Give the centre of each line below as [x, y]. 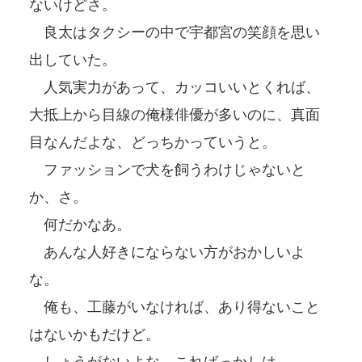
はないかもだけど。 [95, 334]
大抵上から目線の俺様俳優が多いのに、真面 [175, 114]
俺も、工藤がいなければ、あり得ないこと [175, 307]
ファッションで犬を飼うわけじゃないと [167, 169]
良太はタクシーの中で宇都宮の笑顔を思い [175, 32]
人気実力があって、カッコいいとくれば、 [175, 87]
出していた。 [73, 59]
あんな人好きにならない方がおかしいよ [167, 252]
